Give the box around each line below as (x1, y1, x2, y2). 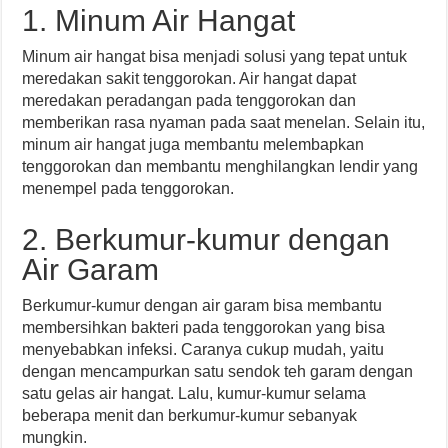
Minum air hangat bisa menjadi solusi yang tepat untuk (22, 48, 408, 65)
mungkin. (22, 429, 88, 446)
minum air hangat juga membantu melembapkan (22, 136, 365, 153)
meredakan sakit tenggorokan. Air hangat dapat (22, 70, 357, 87)
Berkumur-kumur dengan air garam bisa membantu (22, 297, 383, 314)
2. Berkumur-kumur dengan (22, 223, 391, 256)
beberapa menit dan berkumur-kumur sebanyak (22, 407, 358, 424)
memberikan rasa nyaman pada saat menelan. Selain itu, (22, 114, 426, 131)
